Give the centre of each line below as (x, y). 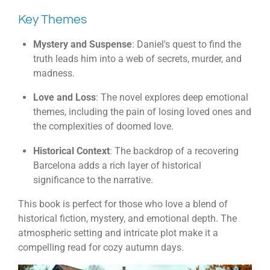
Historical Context (71, 151)
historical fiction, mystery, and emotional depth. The (127, 218)
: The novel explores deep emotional (172, 98)
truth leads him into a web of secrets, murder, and (137, 58)
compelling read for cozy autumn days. (101, 247)
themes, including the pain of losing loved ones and (142, 112)
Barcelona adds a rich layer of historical (117, 165)
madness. (54, 73)
